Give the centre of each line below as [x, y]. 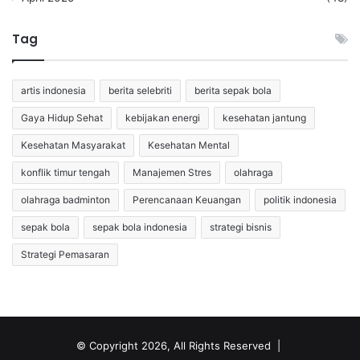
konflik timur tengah [65, 172]
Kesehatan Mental [189, 145]
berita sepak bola [233, 90]
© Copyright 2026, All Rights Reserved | [180, 345]
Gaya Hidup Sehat [62, 117]
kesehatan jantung [264, 117]
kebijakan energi [163, 117]
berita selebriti [140, 90]
